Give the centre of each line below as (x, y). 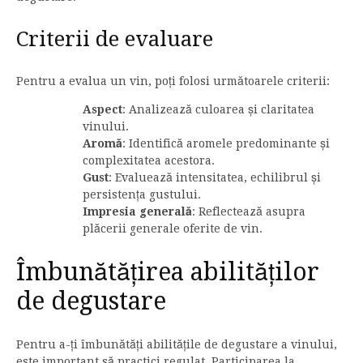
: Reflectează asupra (249, 211)
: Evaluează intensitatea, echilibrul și (215, 177)
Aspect (102, 109)
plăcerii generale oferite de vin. (173, 228)
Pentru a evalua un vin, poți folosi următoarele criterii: (173, 81)
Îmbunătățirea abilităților (168, 271)
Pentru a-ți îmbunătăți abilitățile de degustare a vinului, (177, 344)
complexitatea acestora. (149, 160)
